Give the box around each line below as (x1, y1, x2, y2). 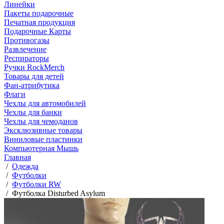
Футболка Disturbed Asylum (12, 189, 105, 197)
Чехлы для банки (4, 108, 62, 116)
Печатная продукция (4, 18, 75, 26)
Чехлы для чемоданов (4, 117, 78, 125)
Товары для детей (4, 72, 64, 80)
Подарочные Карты (4, 27, 71, 35)
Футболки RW (12, 180, 61, 188)
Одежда (12, 162, 38, 170)
